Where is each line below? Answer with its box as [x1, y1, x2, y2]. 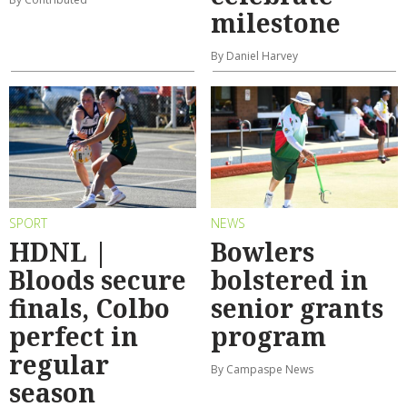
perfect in [9, 318, 138, 353]
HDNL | [9, 233, 108, 269]
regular [9, 346, 109, 382]
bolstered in [211, 262, 368, 297]
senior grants [211, 290, 383, 325]
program [211, 318, 326, 353]
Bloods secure [9, 262, 186, 297]
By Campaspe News [211, 361, 313, 377]
